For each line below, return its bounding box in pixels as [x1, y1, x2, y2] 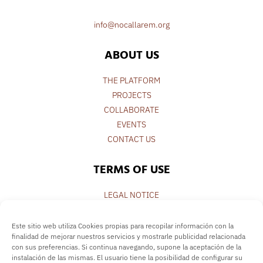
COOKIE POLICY [102, 218, 161, 230]
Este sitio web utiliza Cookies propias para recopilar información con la [12, 221, 234, 230]
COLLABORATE [104, 104, 159, 115]
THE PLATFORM [103, 75, 160, 86]
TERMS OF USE [93, 160, 170, 180]
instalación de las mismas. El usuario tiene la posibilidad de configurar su [12, 253, 242, 262]
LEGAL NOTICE [104, 189, 159, 200]
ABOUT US [104, 46, 159, 65]
